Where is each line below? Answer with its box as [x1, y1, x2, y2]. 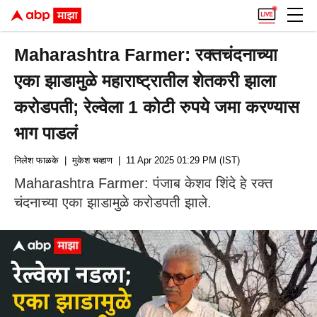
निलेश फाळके [14, 155, 59, 166]
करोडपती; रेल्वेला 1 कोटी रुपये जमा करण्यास [14, 97, 300, 117]
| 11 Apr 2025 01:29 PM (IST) [113, 155, 240, 166]
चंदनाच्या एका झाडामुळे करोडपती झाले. [14, 195, 212, 210]
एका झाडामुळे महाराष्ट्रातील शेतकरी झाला [14, 71, 277, 91]
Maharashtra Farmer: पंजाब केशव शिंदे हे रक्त [14, 175, 272, 191]
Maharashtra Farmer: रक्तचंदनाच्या [14, 45, 278, 64]
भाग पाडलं [14, 123, 78, 143]
